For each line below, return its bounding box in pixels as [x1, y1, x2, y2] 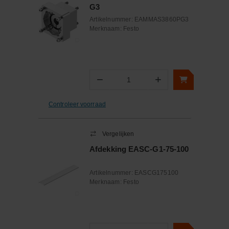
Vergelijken [102, 130, 134, 138]
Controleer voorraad [49, 100, 106, 108]
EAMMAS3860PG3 [134, 16, 189, 23]
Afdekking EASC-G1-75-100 [89, 145, 189, 153]
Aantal [110, 80, 128, 88]
